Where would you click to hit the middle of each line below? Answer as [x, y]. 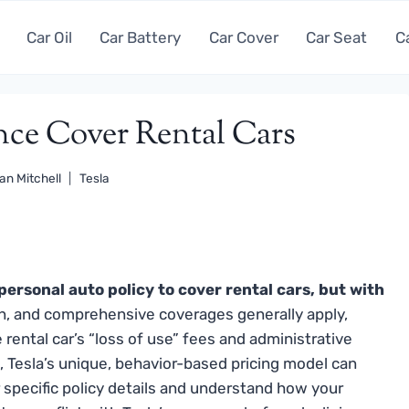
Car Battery [141, 37]
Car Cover [243, 37]
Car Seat [337, 37]
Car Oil [49, 37]
